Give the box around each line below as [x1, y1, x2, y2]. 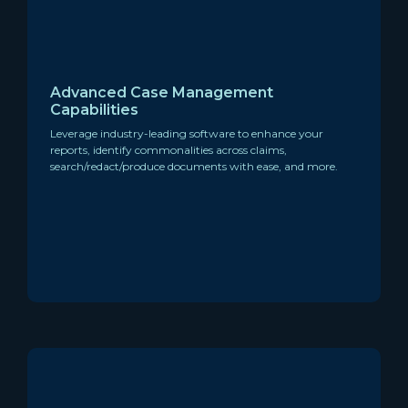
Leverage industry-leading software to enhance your [50, 126, 323, 140]
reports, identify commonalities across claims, [50, 142, 287, 157]
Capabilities [50, 100, 138, 118]
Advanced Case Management [50, 83, 273, 101]
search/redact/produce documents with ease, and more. [50, 158, 338, 173]
